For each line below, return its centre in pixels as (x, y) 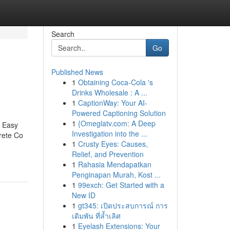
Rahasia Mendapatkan (114, 164)
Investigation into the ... (109, 133)
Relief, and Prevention (108, 154)
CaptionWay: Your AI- (112, 103)
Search (63, 34)
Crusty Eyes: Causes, (113, 144)
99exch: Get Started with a (121, 185)
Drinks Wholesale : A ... (109, 92)
